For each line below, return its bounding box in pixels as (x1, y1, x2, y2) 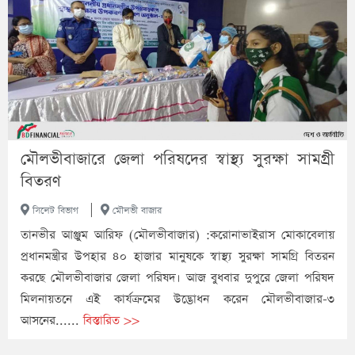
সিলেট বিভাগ (29, 204, 78, 217)
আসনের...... (21, 311, 83, 329)
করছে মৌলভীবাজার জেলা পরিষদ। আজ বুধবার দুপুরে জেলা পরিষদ (21, 269, 334, 286)
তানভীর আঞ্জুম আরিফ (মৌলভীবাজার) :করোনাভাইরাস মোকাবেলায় (21, 226, 334, 243)
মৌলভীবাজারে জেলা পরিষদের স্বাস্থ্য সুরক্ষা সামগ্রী (21, 147, 334, 170)
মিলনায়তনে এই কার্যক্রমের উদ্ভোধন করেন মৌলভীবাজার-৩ (21, 290, 334, 307)
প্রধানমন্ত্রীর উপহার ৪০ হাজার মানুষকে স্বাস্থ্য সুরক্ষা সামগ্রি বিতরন (21, 247, 334, 265)
